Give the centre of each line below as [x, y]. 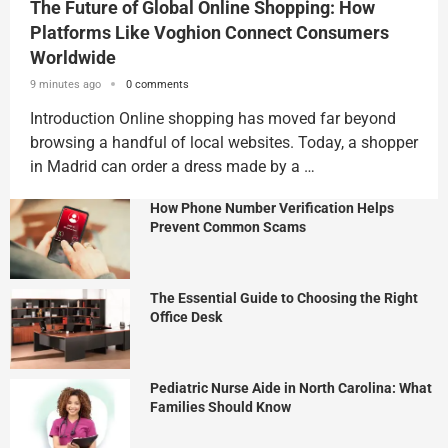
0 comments [157, 84]
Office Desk [186, 316]
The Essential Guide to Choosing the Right [284, 297]
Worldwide [73, 57]
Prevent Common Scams [228, 226]
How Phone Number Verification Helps [272, 207]
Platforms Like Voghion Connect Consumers [209, 32]
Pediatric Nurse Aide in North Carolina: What [291, 387]
